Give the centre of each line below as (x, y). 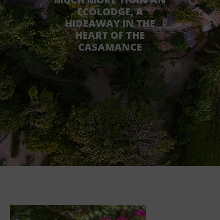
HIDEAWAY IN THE (110, 23)
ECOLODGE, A (110, 12)
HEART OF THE (110, 35)
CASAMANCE (110, 47)
